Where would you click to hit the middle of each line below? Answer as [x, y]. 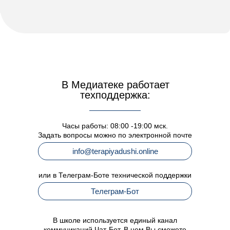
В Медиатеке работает [115, 85]
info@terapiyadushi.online [115, 151]
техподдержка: [115, 95]
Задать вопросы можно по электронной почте [115, 135]
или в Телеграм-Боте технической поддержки [115, 175]
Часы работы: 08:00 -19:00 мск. [115, 126]
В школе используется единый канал [115, 220]
